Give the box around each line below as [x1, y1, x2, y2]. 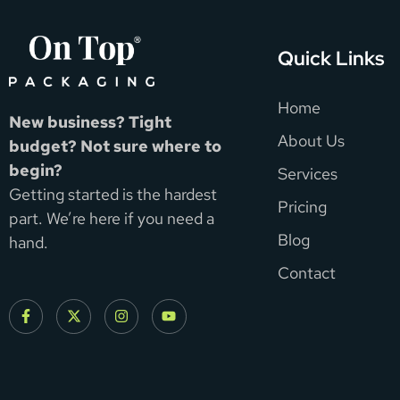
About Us [278, 130, 346, 152]
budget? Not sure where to [9, 135, 221, 156]
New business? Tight [9, 111, 171, 132]
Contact [278, 262, 337, 284]
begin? [9, 159, 62, 180]
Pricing [278, 196, 328, 218]
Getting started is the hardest [9, 183, 217, 204]
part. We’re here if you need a [9, 207, 214, 229]
